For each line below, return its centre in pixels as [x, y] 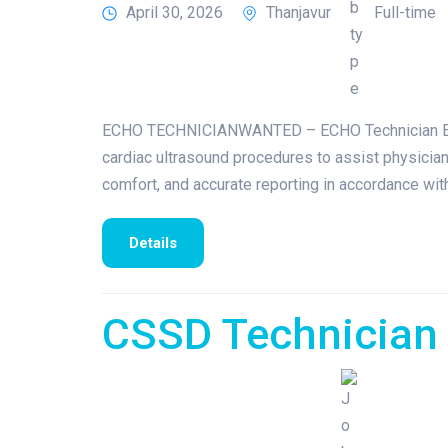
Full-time [405, 13]
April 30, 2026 [174, 13]
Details [153, 243]
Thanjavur [298, 13]
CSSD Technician [270, 334]
